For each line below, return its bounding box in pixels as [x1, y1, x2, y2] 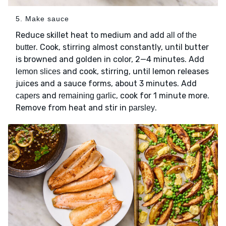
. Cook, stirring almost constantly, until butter [36, 42, 209, 52]
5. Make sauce [16, 15, 69, 23]
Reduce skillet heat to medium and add [16, 30, 166, 40]
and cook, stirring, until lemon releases [61, 67, 209, 77]
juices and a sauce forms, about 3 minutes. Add [16, 79, 197, 89]
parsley [129, 103, 155, 112]
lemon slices [16, 67, 61, 76]
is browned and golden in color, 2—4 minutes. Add [16, 54, 204, 65]
